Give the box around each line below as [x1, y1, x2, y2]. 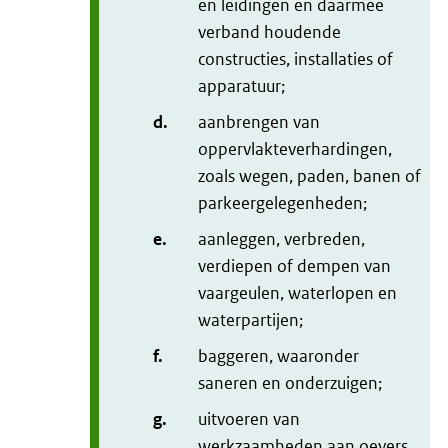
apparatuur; [198, 75, 285, 98]
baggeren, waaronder [198, 345, 359, 368]
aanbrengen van [198, 111, 320, 134]
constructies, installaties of [198, 48, 393, 71]
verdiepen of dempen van [198, 255, 391, 278]
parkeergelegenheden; [198, 192, 367, 215]
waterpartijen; [198, 309, 303, 332]
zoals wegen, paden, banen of [198, 165, 421, 188]
